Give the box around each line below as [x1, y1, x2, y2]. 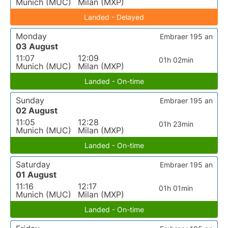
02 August [16, 105, 58, 116]
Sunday [16, 95, 44, 105]
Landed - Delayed [84, 13, 144, 21]
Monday [16, 31, 47, 41]
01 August [16, 169, 56, 180]
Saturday [16, 159, 50, 169]
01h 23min [158, 120, 193, 128]
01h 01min [159, 184, 193, 192]
